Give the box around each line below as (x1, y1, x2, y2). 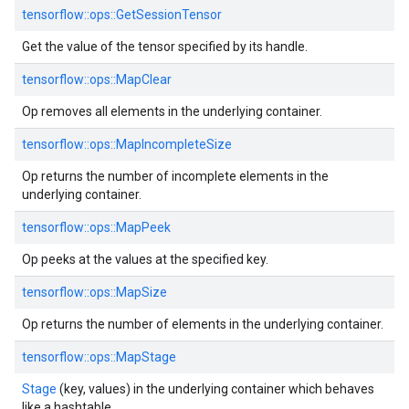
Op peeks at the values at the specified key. (22, 252, 268, 267)
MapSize (116, 285, 167, 299)
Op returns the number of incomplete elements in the (22, 169, 329, 184)
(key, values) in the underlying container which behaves (57, 382, 374, 396)
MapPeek (116, 220, 171, 235)
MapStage (116, 350, 176, 364)
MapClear (116, 72, 172, 87)
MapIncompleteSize (116, 137, 232, 152)
